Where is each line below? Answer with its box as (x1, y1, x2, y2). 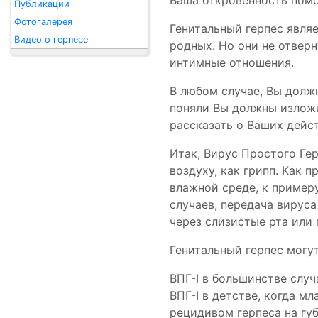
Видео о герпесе (14, 34, 88, 45)
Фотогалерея (14, 16, 72, 27)
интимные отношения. (170, 55, 294, 70)
